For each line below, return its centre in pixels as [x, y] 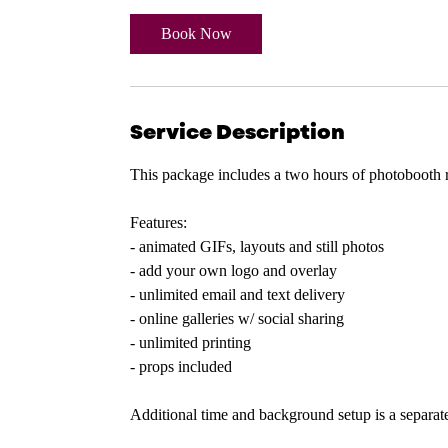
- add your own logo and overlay [233, 270]
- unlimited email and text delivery [237, 294]
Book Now [196, 33]
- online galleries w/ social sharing [237, 318]
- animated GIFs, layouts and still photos [257, 246]
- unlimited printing [190, 342]
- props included [181, 366]
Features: [158, 222]
